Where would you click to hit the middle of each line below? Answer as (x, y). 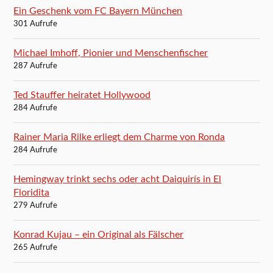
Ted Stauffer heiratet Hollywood (82, 95)
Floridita (32, 193)
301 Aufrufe (36, 24)
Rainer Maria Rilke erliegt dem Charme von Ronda (119, 137)
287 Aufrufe (36, 66)
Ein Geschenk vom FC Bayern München (98, 11)
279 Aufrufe (36, 206)
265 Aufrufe (36, 248)
